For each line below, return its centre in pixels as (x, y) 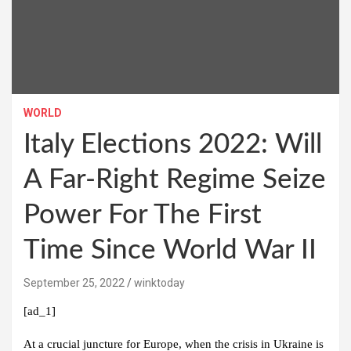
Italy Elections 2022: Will (173, 144)
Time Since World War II (170, 250)
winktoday (159, 282)
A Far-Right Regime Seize (175, 179)
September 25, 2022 (74, 282)
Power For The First (143, 215)
